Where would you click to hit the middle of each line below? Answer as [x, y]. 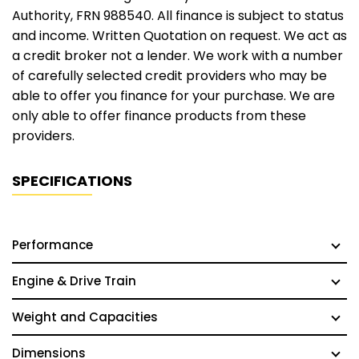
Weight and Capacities [85, 317]
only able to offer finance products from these [159, 116]
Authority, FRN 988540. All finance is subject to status [178, 16]
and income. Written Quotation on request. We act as [179, 36]
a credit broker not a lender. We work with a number [177, 56]
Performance [52, 245]
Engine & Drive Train [74, 281]
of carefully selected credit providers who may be [169, 76]
